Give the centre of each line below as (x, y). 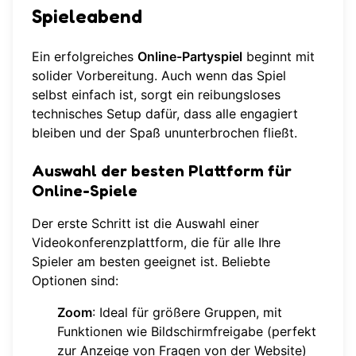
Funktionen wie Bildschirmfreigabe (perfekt (187, 332)
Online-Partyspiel (190, 57)
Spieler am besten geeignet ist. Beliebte (151, 262)
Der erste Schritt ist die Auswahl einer (145, 224)
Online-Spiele (85, 191)
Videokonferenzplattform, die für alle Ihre (156, 243)
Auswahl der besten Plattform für (162, 171)
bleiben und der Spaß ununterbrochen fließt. (164, 133)
